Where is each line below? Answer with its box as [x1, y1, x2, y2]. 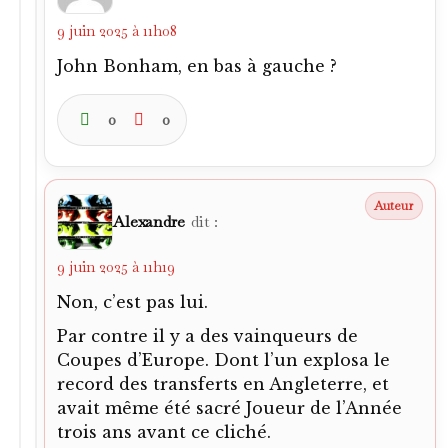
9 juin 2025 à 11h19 [57, 257, 175, 276]
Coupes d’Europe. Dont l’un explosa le [57, 350, 390, 370]
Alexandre [113, 211, 185, 232]
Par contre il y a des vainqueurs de [57, 326, 358, 346]
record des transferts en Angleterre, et [57, 374, 389, 394]
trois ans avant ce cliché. [57, 422, 271, 442]
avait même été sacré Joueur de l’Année [57, 398, 402, 418]
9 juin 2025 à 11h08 [57, 21, 177, 40]
